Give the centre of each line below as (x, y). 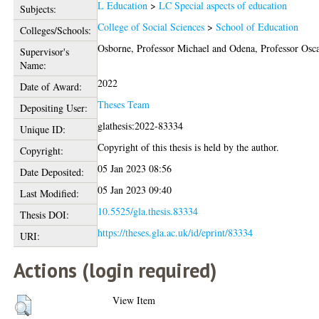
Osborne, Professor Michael (154, 48)
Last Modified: (49, 193)
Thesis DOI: (44, 215)
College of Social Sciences (151, 27)
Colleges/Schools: (55, 30)
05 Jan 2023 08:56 (135, 168)
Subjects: (38, 9)
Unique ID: (42, 129)
